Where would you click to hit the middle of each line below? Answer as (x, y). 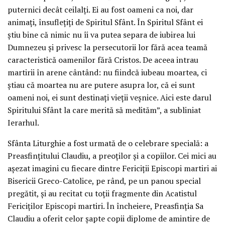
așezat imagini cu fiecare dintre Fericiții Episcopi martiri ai (112, 168)
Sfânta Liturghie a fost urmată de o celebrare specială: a (108, 143)
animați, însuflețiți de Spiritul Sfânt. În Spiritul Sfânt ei (105, 22)
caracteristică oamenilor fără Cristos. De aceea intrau (103, 60)
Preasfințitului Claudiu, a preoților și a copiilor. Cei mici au (112, 156)
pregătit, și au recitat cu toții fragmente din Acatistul (102, 194)
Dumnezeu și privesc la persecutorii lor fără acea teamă (107, 47)
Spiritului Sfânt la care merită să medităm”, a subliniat (104, 110)
